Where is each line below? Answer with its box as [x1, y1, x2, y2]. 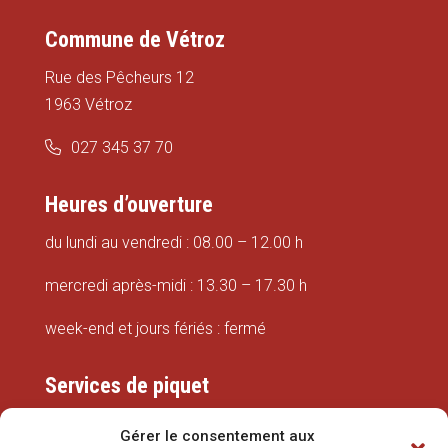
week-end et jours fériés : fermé [44, 319, 266, 339]
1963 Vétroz [44, 95, 132, 115]
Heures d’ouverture [44, 192, 213, 218]
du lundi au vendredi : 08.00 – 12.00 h [44, 233, 303, 253]
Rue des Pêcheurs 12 [44, 68, 194, 88]
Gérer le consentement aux [120, 427, 315, 445]
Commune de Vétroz [44, 27, 225, 53]
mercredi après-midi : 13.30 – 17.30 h [44, 276, 307, 296]
